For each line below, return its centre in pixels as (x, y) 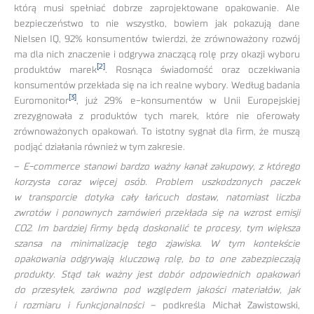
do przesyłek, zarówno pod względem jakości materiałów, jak (157, 291)
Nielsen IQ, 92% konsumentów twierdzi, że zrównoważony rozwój (157, 39)
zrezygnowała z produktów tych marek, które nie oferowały (157, 116)
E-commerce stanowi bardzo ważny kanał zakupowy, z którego (162, 167)
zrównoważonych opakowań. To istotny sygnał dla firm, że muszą (157, 131)
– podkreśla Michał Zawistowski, (225, 306)
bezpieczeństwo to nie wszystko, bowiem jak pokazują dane (157, 23)
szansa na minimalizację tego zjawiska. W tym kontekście (157, 244)
